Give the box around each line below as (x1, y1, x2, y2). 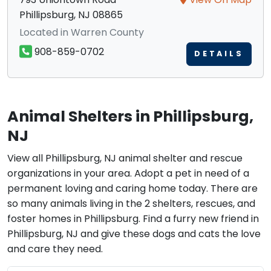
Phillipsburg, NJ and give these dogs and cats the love (7, 226, 261, 241)
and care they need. (7, 241, 103, 256)
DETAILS (194, 48, 244, 59)
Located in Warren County (19, 25, 145, 39)
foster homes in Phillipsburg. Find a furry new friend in (7, 211, 259, 226)
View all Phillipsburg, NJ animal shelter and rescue (7, 151, 243, 165)
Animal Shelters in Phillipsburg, (7, 105, 253, 127)
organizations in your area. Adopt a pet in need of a (7, 166, 249, 180)
